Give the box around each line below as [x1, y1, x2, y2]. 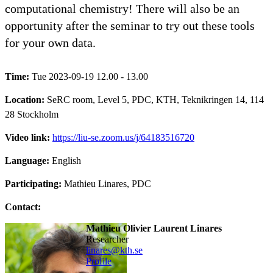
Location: [5, 94, 47, 105]
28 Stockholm [5, 108, 58, 119]
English [52, 155, 81, 166]
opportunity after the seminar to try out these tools [5, 18, 255, 32]
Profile [85, 255, 112, 266]
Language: [5, 155, 52, 166]
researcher [92, 233, 129, 244]
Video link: [5, 132, 52, 143]
